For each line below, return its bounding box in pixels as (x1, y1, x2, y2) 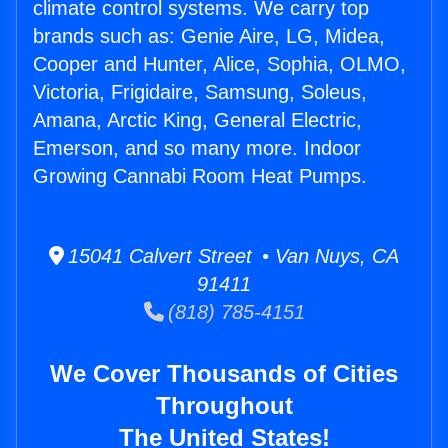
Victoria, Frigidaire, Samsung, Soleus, (33, 81, 367, 104)
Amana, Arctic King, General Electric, (33, 109, 362, 132)
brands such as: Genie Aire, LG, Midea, (33, 25, 385, 48)
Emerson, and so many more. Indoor (33, 137, 361, 160)
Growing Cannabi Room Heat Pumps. (33, 165, 367, 188)
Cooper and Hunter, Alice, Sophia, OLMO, (33, 53, 406, 76)
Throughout (155, 392, 293, 420)
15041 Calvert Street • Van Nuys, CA (64, 245, 399, 268)
